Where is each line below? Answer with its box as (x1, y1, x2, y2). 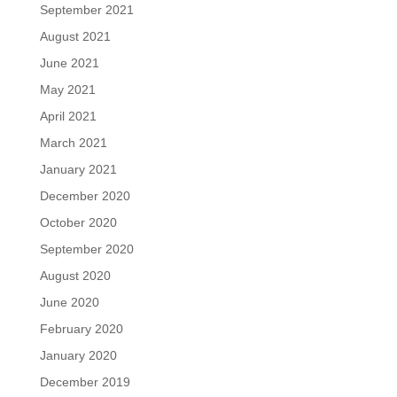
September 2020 (39, 242, 134, 256)
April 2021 (39, 109, 97, 123)
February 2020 (39, 322, 123, 336)
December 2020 (39, 189, 130, 203)
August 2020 (39, 269, 111, 283)
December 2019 (39, 375, 130, 389)
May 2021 (39, 82, 96, 97)
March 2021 (39, 136, 107, 150)
